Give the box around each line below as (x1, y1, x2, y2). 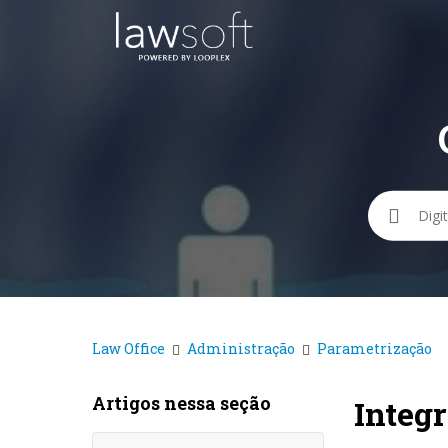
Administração (187, 338, 295, 358)
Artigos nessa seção (92, 390, 271, 415)
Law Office (92, 338, 165, 358)
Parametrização (317, 338, 432, 358)
